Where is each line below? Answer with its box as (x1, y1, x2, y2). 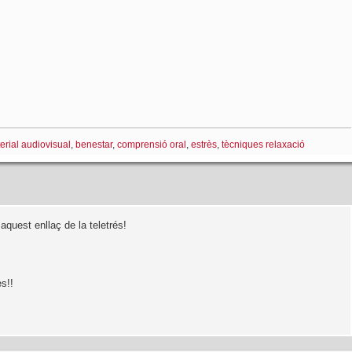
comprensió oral (117, 138, 186, 150)
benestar (75, 138, 112, 150)
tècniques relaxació (222, 138, 305, 150)
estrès (191, 138, 217, 150)
